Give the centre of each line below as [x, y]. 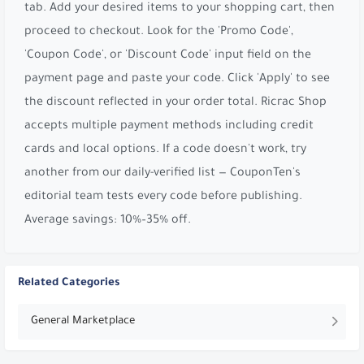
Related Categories [69, 283]
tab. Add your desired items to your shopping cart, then [180, 9]
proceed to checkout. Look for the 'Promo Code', [159, 32]
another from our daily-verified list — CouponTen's [162, 173]
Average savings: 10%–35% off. [108, 221]
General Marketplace [83, 321]
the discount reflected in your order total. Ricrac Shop [175, 103]
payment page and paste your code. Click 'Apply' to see [177, 79]
